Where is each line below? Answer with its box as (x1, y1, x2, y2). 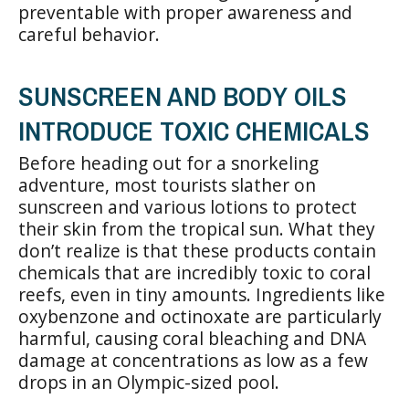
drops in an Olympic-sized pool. (18, 369, 279, 394)
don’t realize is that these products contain (18, 237, 376, 263)
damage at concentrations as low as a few (18, 347, 368, 372)
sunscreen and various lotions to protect (18, 194, 357, 219)
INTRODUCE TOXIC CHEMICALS (18, 111, 370, 149)
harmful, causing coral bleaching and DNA (18, 325, 366, 351)
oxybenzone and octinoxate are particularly (18, 303, 382, 329)
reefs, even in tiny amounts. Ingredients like (18, 281, 385, 307)
